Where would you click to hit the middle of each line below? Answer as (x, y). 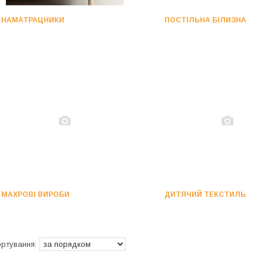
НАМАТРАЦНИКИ (33, 20)
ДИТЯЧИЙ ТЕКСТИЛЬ (205, 194)
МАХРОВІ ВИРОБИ (36, 194)
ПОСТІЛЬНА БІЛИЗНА (205, 20)
